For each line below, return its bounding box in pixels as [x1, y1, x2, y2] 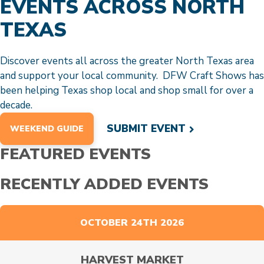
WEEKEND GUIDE [10, 123, 84, 134]
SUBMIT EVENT [107, 122, 186, 136]
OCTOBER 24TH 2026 [80, 216, 184, 229]
